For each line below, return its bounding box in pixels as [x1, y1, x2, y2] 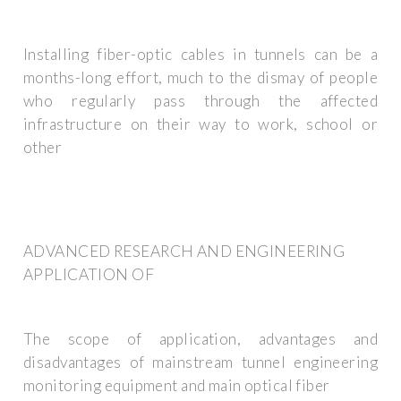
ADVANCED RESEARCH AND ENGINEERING [23, 241, 346, 260]
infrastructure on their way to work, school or [23, 115, 378, 134]
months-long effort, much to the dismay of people [23, 68, 378, 88]
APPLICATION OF [23, 264, 155, 284]
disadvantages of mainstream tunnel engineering [23, 353, 378, 372]
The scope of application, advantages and [23, 329, 378, 349]
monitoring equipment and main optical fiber [23, 376, 330, 396]
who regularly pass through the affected [23, 91, 378, 111]
